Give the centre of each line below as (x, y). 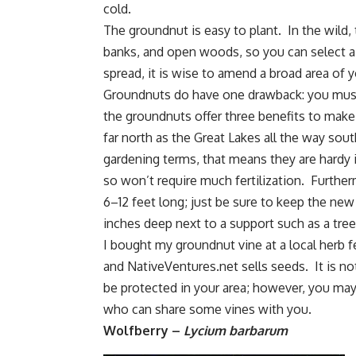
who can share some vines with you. (207, 310)
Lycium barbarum (236, 331)
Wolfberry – (143, 331)
